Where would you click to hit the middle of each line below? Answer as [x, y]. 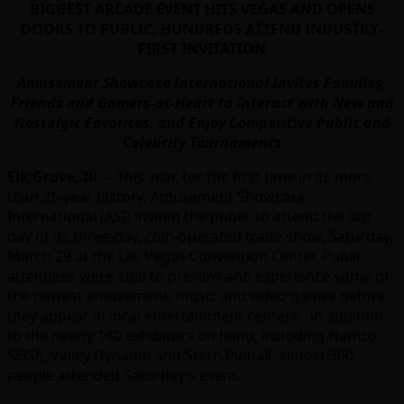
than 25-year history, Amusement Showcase [156, 197]
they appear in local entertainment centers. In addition [195, 316]
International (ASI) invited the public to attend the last [190, 217]
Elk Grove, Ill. [55, 177]
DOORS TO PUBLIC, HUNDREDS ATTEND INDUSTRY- [202, 29]
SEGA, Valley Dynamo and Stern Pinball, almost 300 [180, 356]
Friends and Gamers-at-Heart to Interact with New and [202, 103]
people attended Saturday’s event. [124, 376]
